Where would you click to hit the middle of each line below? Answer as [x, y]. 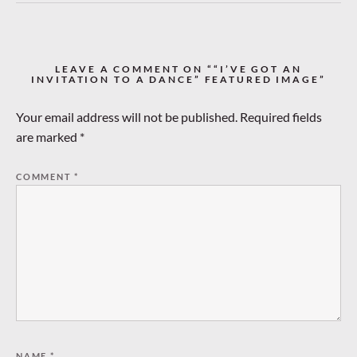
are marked [48, 137]
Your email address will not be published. [127, 117]
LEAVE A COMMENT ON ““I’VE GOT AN [178, 69]
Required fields [281, 117]
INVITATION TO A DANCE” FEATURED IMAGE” [178, 80]
